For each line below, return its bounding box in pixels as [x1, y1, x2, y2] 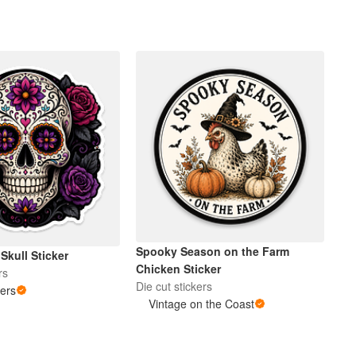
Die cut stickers [136, 277, 213, 294]
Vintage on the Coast [149, 295, 255, 311]
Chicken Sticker [136, 260, 222, 277]
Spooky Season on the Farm [136, 242, 290, 259]
